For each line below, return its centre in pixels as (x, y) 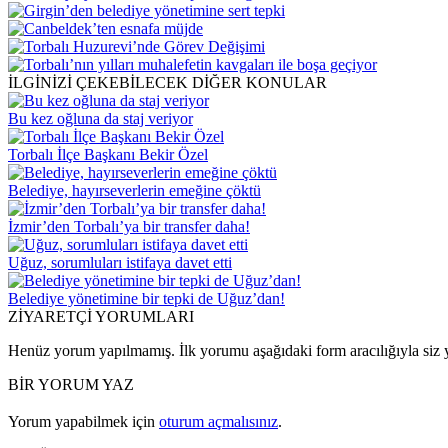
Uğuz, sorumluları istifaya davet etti (120, 262)
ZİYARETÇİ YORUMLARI (101, 316)
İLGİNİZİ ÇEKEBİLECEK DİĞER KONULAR (167, 82)
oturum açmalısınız (218, 421)
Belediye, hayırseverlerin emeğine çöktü (134, 190)
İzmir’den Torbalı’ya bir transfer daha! (129, 226)
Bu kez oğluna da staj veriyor (100, 118)
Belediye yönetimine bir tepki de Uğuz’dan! (146, 298)
